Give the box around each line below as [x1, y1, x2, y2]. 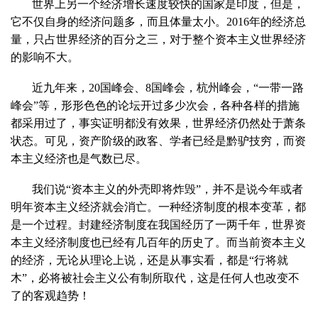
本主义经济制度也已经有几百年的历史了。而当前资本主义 [11, 236, 306, 248]
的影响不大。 [11, 50, 79, 63]
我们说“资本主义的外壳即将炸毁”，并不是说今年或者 [32, 182, 303, 195]
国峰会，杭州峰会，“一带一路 [151, 81, 304, 94]
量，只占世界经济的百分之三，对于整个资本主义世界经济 [11, 33, 306, 45]
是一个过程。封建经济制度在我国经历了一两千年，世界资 [11, 218, 306, 231]
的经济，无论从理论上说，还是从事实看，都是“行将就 [11, 253, 288, 266]
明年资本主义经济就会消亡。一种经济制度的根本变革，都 [11, 200, 306, 213]
